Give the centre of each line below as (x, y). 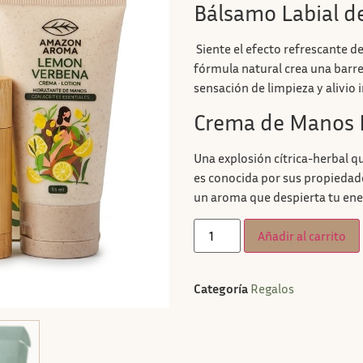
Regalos (272, 288)
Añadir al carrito (302, 235)
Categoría (221, 288)
